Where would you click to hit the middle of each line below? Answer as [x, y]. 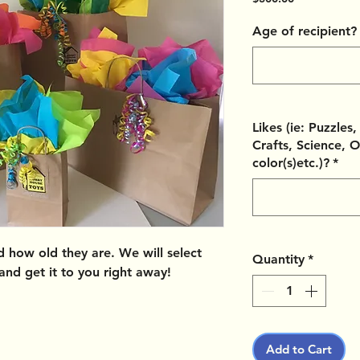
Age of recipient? [305, 31]
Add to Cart [299, 350]
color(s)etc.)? [291, 163]
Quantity [278, 260]
